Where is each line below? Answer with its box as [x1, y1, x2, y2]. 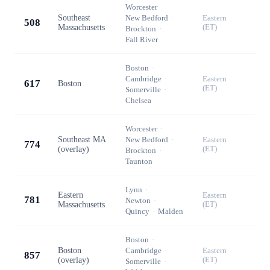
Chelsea [125, 95, 151, 105]
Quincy [125, 206, 149, 216]
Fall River [125, 34, 158, 44]
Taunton [125, 156, 152, 166]
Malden [158, 206, 183, 216]
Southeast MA [58, 134, 105, 144]
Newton [125, 195, 151, 205]
